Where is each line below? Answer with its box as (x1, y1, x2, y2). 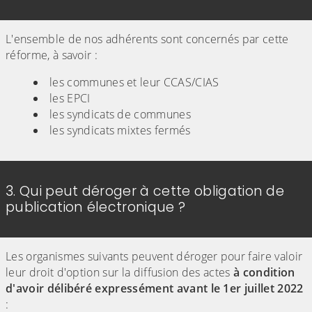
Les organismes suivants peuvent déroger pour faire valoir (6, 249, 303, 265)
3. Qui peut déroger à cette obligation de (6, 182, 285, 201)
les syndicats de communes (49, 107, 191, 123)
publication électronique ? (6, 198, 186, 217)
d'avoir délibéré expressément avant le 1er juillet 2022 (6, 281, 304, 297)
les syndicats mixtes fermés (49, 123, 191, 139)
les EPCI (49, 91, 91, 107)
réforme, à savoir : (6, 47, 98, 63)
